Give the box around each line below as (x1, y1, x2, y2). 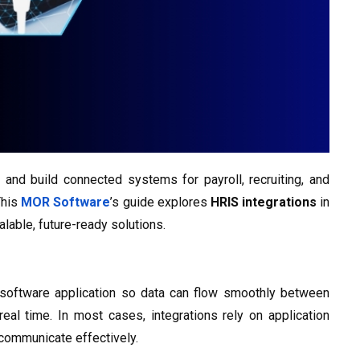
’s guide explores (110, 194, 211, 211)
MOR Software (21, 194, 111, 211)
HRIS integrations (210, 194, 317, 211)
